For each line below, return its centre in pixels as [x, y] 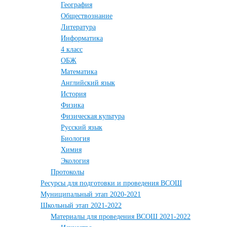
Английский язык [88, 83]
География [77, 5]
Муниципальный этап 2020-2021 [91, 194]
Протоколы [67, 172]
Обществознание [87, 16]
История [73, 94]
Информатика [82, 38]
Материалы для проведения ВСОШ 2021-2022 [121, 217]
